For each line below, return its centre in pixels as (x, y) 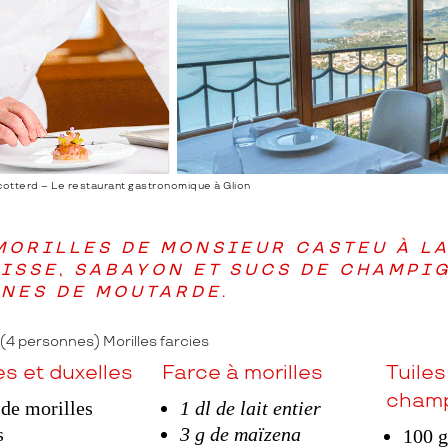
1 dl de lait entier (250, 408)
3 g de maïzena (240, 434)
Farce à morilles (243, 373)
